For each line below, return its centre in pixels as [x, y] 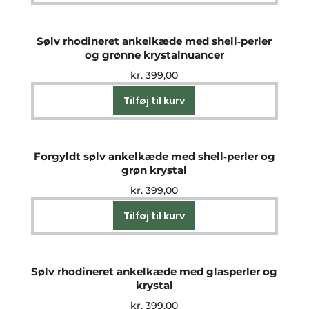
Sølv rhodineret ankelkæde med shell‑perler [154, 41]
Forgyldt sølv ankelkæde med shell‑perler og [154, 157]
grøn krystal [154, 170]
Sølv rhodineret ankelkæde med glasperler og [154, 272]
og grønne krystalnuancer [154, 55]
